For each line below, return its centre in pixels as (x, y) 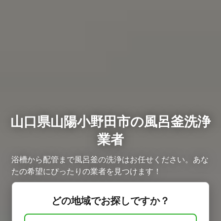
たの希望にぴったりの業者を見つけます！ (86, 171)
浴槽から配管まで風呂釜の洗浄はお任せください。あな (110, 159)
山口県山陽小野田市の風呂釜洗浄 (110, 121)
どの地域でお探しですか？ (110, 201)
